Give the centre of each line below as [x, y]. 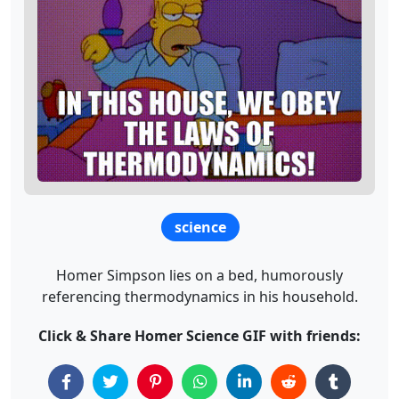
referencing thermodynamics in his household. [199, 296]
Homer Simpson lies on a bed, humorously [199, 275]
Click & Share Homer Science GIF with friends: [199, 335]
